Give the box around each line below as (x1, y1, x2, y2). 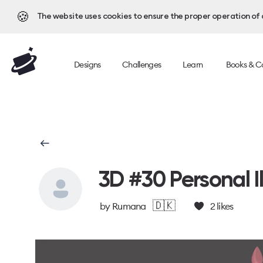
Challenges (122, 59, 161, 70)
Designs (74, 59, 101, 70)
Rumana (112, 200, 146, 212)
